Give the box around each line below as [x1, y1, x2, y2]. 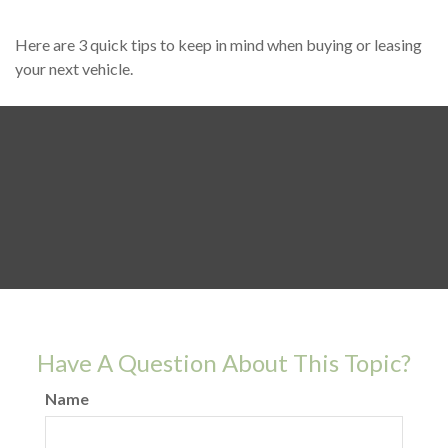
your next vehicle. [15, 58, 133, 78]
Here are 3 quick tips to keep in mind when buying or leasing [15, 34, 422, 54]
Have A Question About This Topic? [37, 347, 411, 377]
